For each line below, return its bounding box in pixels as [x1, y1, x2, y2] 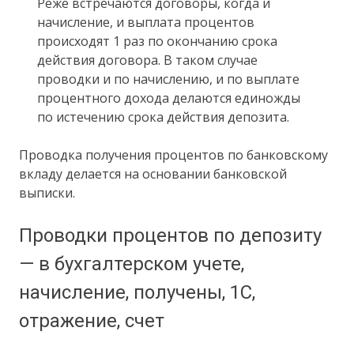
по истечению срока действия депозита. [36, 108, 289, 126]
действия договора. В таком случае [36, 51, 258, 70]
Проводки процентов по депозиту [19, 224, 322, 247]
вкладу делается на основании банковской [19, 165, 288, 183]
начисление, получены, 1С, [19, 281, 256, 304]
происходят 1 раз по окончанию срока [36, 32, 277, 51]
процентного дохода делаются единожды [36, 89, 300, 107]
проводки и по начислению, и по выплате [36, 70, 299, 88]
